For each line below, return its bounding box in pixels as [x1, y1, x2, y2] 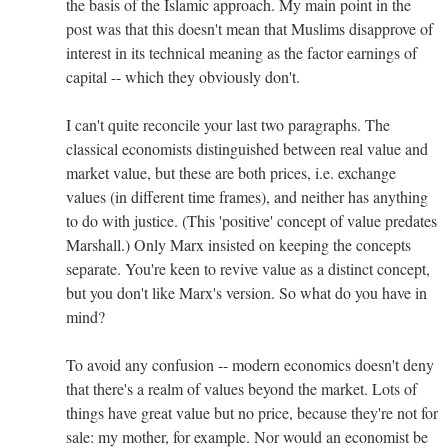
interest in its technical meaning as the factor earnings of [66, 41, 417, 63]
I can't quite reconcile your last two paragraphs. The [66, 113, 390, 135]
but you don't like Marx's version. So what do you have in [66, 281, 427, 303]
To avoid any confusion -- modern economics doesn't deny [66, 353, 434, 375]
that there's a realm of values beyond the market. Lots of [66, 377, 417, 399]
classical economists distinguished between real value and [66, 137, 428, 159]
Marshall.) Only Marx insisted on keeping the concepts [66, 233, 411, 255]
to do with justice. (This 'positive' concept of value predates [66, 209, 437, 231]
